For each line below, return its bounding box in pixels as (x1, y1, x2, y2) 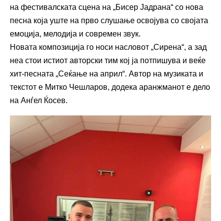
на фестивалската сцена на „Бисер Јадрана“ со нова (10, 2, 203, 11)
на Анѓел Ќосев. (10, 96, 68, 105)
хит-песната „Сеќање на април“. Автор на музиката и (10, 69, 203, 78)
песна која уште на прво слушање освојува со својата (10, 16, 208, 25)
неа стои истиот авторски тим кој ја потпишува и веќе (10, 56, 206, 65)
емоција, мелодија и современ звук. (10, 29, 141, 38)
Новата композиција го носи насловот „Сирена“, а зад (10, 42, 207, 51)
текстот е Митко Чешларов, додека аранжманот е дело (10, 82, 210, 91)
